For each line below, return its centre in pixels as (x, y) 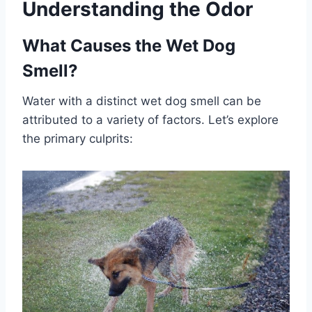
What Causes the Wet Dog (129, 45)
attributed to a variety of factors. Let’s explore (150, 119)
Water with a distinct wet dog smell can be (142, 101)
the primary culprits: (78, 138)
